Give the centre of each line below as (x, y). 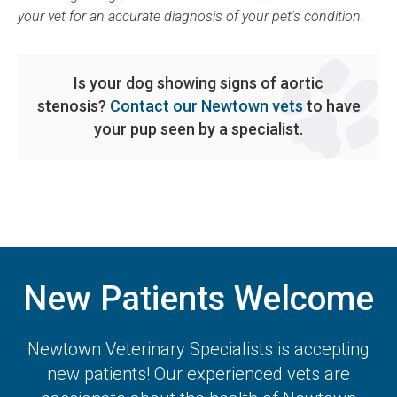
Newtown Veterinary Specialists (150, 350)
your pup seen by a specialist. (198, 129)
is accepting (321, 350)
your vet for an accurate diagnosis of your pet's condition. (191, 17)
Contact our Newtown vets (206, 106)
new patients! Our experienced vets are (198, 374)
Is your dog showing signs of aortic (198, 83)
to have (331, 106)
